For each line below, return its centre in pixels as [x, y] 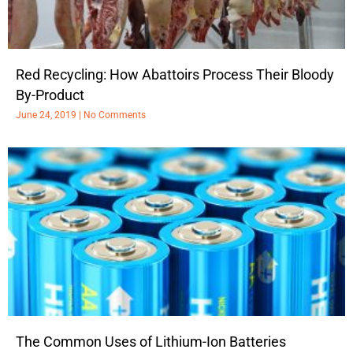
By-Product [50, 95]
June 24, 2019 [47, 115]
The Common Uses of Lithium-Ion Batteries [151, 341]
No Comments [113, 115]
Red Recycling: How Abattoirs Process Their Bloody [175, 74]
